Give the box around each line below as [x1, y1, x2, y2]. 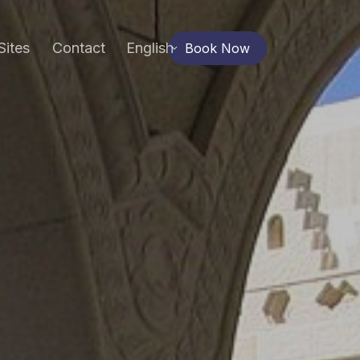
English [126, 39, 174, 56]
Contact [52, 39, 105, 56]
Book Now [184, 39, 250, 56]
